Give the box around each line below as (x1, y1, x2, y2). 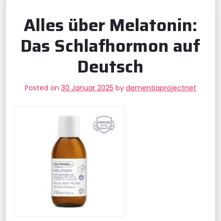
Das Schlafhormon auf (21, 32, 200, 59)
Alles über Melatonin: (24, 11, 197, 38)
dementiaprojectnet (126, 83, 196, 93)
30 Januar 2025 (61, 83, 113, 93)
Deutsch (77, 53, 144, 80)
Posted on (25, 83, 61, 93)
